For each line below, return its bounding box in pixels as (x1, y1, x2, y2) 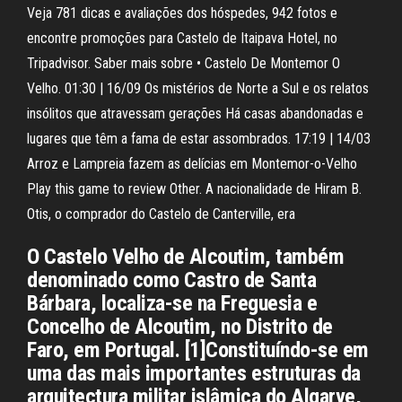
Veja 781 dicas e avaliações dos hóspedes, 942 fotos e (27, 4, 337, 22)
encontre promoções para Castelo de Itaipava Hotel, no (27, 30, 337, 47)
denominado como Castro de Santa (27, 267, 317, 293)
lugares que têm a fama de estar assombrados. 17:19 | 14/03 (27, 130, 371, 147)
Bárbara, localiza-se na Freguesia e (27, 291, 318, 316)
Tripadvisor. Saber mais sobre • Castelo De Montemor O (27, 55, 340, 72)
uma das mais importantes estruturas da (27, 361, 361, 386)
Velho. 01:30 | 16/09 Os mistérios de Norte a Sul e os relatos (27, 80, 369, 97)
